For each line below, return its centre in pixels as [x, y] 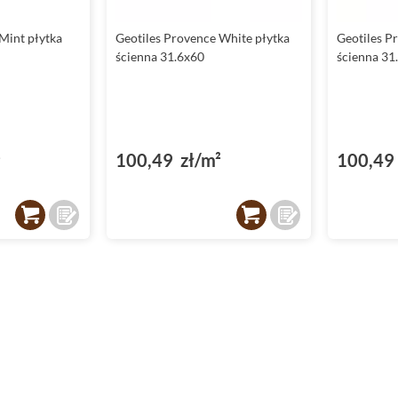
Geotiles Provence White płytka [203, 38]
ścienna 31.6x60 [160, 57]
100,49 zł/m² [169, 160]
